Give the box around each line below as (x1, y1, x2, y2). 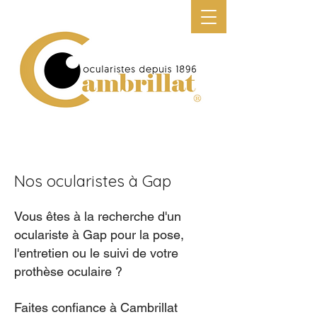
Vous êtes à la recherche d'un (14, 209, 181, 224)
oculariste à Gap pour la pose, (14, 227, 184, 242)
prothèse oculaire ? (14, 264, 122, 279)
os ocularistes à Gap (25, 171, 171, 191)
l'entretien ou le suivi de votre (14, 246, 178, 260)
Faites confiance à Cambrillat (14, 300, 178, 315)
